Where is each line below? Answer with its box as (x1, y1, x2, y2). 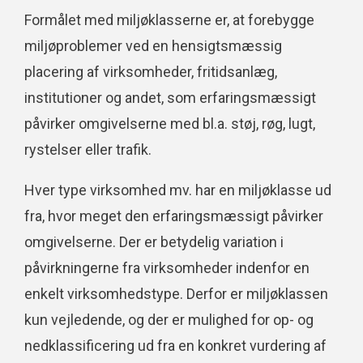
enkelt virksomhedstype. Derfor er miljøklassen (24, 285, 328, 303)
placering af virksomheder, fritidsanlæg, (24, 63, 277, 81)
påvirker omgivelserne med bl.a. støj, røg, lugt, (24, 115, 315, 133)
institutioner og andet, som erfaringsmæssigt (24, 89, 316, 107)
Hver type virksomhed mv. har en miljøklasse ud (24, 181, 331, 199)
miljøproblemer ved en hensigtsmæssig (24, 37, 282, 55)
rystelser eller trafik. (24, 141, 152, 159)
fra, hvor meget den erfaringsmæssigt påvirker (24, 207, 323, 225)
